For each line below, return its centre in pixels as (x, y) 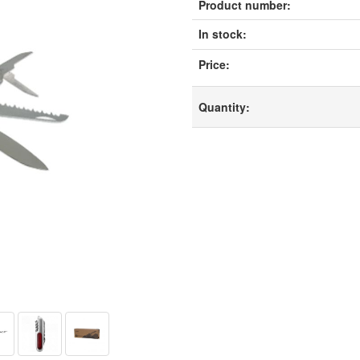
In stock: (223, 33)
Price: (214, 64)
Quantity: (224, 106)
